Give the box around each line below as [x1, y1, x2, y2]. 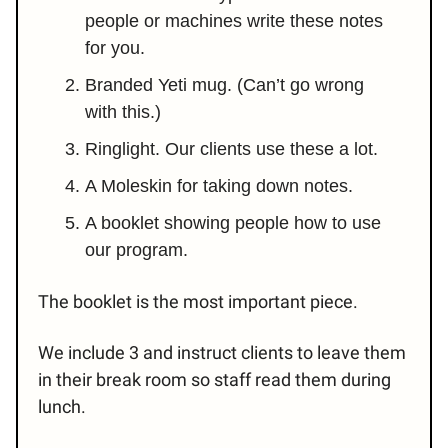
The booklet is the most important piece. [38, 291, 358, 313]
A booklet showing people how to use [85, 213, 381, 234]
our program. [85, 240, 188, 261]
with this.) [85, 102, 161, 123]
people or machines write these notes [85, 11, 383, 32]
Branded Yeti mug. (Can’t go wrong [85, 75, 364, 96]
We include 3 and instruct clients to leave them [38, 342, 406, 364]
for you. [85, 38, 145, 59]
